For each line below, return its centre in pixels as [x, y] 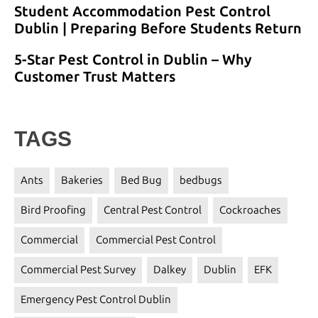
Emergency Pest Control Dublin [96, 299]
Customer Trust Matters [95, 76]
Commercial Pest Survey [78, 269]
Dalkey [170, 269]
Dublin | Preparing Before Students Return [158, 28]
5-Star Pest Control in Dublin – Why [133, 59]
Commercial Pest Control [156, 240]
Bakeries [82, 180]
